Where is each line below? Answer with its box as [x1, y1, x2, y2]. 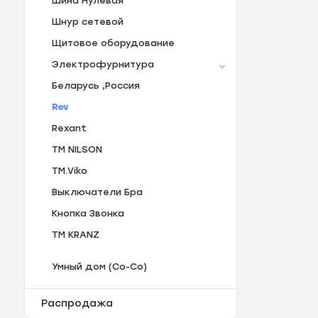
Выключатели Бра [51, 187, 143, 198]
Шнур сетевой [51, 16, 124, 28]
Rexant [51, 123, 87, 134]
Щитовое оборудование [51, 38, 175, 49]
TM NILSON [51, 144, 102, 155]
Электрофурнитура [51, 59, 154, 70]
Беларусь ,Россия [51, 80, 140, 92]
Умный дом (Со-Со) [51, 261, 147, 273]
